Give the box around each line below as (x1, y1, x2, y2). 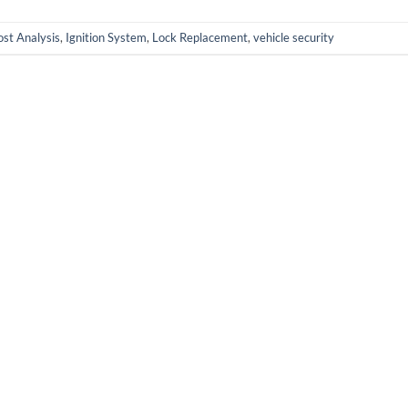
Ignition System (66, 29, 147, 45)
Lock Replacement (152, 29, 248, 45)
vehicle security (253, 29, 334, 45)
